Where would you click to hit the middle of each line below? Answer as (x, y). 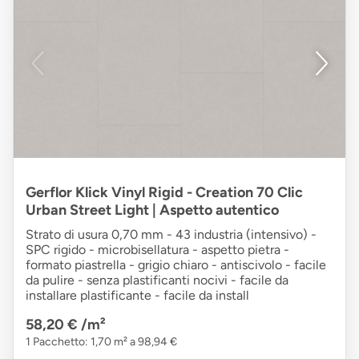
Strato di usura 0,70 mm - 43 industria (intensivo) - (171, 235)
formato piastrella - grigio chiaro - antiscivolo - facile (176, 265)
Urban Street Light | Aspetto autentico (152, 210)
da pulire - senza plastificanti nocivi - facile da (157, 280)
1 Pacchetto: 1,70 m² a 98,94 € (101, 342)
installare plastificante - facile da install (137, 296)
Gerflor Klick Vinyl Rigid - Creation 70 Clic (164, 193)
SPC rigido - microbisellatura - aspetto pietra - (157, 250)
